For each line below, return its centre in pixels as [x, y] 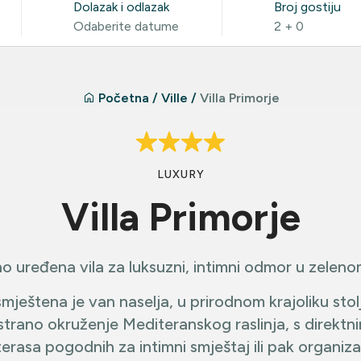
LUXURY [180, 174]
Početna [124, 98]
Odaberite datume [126, 26]
